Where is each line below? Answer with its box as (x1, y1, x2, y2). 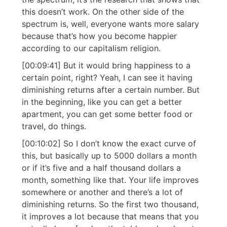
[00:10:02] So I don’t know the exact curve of (22, 138, 196, 149)
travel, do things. (22, 121, 86, 132)
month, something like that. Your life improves (22, 175, 199, 185)
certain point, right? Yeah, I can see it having (22, 72, 193, 83)
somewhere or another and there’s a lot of (22, 187, 183, 198)
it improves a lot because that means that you (22, 211, 199, 222)
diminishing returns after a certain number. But (22, 85, 200, 95)
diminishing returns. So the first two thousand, (22, 199, 199, 210)
